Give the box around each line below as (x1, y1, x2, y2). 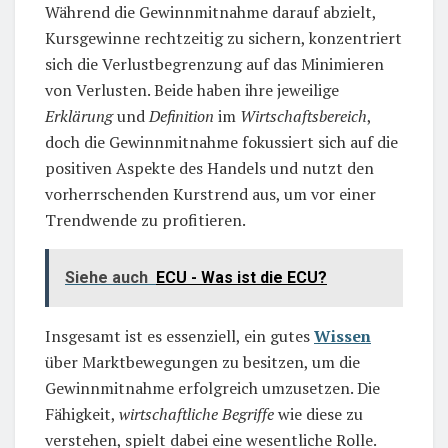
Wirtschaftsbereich (240, 104, 367, 127)
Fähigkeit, (45, 402, 119, 425)
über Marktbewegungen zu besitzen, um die (45, 350, 360, 373)
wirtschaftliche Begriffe (119, 402, 274, 425)
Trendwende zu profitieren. (45, 208, 246, 231)
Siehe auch (65, 267, 148, 287)
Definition (149, 104, 214, 127)
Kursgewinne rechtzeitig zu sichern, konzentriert (45, 26, 402, 49)
